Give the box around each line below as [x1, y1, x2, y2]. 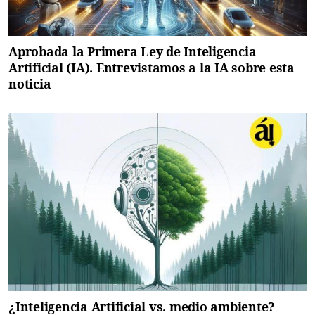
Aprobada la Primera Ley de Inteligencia [8, 42, 257, 60]
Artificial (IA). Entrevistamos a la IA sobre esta [8, 58, 295, 76]
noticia [8, 75, 51, 92]
